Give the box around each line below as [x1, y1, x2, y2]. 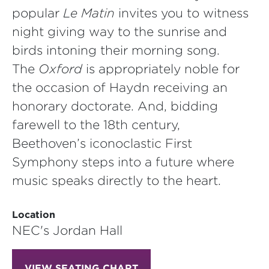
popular [12, 5, 63, 20]
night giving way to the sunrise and [12, 23, 227, 39]
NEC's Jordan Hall [12, 222, 122, 238]
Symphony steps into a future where [12, 154, 234, 169]
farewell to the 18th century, [12, 116, 180, 132]
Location [12, 208, 55, 220]
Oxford [38, 61, 82, 76]
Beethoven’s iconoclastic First [12, 135, 192, 151]
